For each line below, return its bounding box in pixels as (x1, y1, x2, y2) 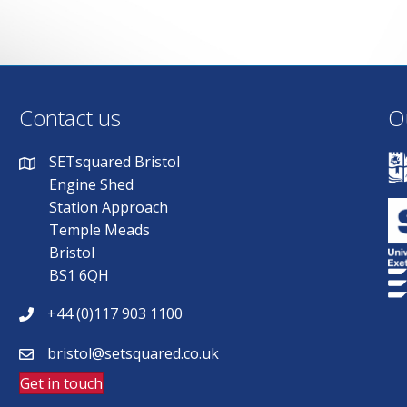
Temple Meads (49, 220, 151, 241)
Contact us (19, 103, 122, 134)
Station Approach (49, 197, 169, 218)
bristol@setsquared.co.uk (47, 343, 220, 364)
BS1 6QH (49, 265, 110, 286)
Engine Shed (49, 174, 134, 195)
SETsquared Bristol (49, 152, 181, 173)
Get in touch (20, 373, 104, 394)
